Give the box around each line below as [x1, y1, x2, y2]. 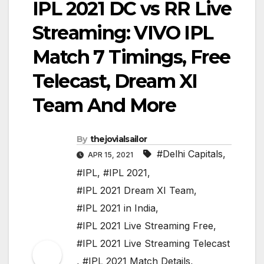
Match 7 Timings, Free [32, 45, 230, 69]
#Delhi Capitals [157, 148, 223, 160]
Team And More [32, 94, 176, 117]
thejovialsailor [90, 134, 147, 145]
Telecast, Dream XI [32, 70, 197, 93]
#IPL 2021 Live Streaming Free [77, 220, 213, 232]
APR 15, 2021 [86, 150, 135, 160]
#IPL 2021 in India [77, 202, 156, 214]
